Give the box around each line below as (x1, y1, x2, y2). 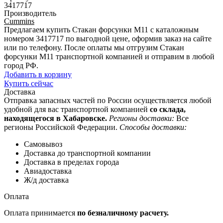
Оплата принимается (4, 208, 77, 217)
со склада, (150, 105, 186, 113)
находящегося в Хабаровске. (4, 113, 107, 122)
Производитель (4, 8, 56, 17)
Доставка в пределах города (24, 157, 119, 166)
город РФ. (4, 61, 38, 70)
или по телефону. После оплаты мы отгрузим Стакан (4, 43, 184, 52)
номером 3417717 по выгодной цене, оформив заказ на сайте (4, 34, 212, 43)
